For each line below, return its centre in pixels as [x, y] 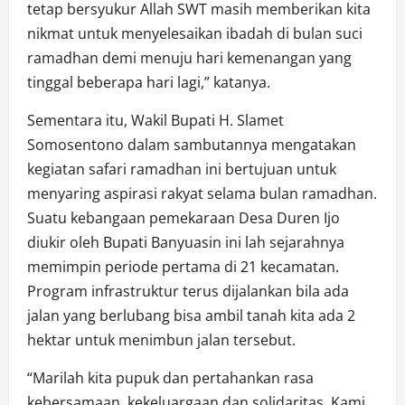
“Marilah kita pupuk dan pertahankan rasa [170, 377]
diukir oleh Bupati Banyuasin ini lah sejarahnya [186, 242]
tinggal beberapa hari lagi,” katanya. [149, 82]
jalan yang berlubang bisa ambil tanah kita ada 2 [191, 315]
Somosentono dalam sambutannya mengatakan [192, 144]
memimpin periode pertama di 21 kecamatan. [183, 266]
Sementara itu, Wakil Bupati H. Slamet [155, 120]
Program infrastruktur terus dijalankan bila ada [188, 291]
